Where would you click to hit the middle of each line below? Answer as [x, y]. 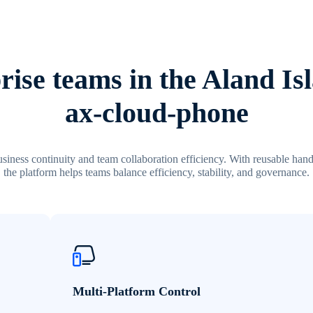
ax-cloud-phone [156, 113]
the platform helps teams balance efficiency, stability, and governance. [156, 173]
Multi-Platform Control [136, 292]
